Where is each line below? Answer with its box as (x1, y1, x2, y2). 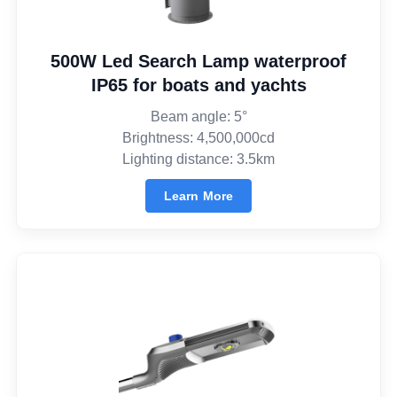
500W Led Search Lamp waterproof (51, 51, 346, 71)
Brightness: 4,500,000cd (122, 129, 275, 145)
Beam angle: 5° (150, 108, 247, 124)
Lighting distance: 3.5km (122, 151, 275, 167)
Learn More (163, 188, 234, 203)
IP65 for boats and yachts (90, 74, 307, 95)
